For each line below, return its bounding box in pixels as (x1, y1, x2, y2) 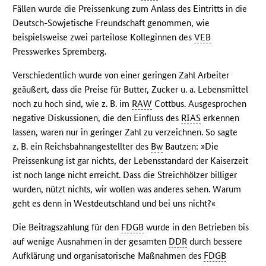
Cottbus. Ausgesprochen (152, 97, 247, 109)
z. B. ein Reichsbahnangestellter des (12, 140, 151, 152)
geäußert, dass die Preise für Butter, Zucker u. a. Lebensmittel (12, 83, 249, 95)
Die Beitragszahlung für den (12, 221, 122, 233)
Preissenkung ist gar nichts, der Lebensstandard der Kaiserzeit (12, 154, 249, 166)
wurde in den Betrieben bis (144, 221, 249, 233)
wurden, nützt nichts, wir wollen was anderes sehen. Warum (12, 183, 242, 195)
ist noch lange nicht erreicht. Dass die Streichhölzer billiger (12, 169, 237, 180)
